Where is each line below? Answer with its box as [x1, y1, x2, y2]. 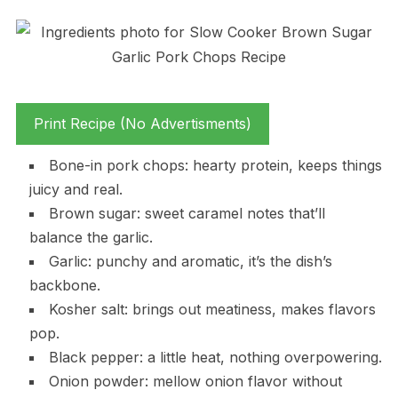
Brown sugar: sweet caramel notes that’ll [48, 203, 325, 222]
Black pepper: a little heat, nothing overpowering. [48, 347, 382, 366]
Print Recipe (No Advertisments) [33, 114, 251, 132]
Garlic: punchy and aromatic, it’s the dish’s [48, 251, 332, 270]
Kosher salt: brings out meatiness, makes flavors [48, 299, 376, 318]
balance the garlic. [28, 227, 153, 246]
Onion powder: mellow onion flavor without [48, 371, 342, 390]
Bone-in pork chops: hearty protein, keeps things [48, 155, 382, 174]
